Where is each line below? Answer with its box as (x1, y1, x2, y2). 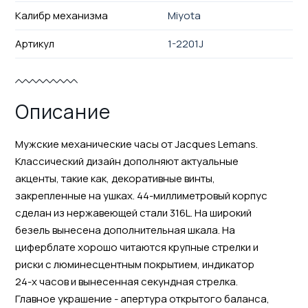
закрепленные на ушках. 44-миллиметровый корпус (14, 188, 267, 203)
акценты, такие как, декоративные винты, (14, 170, 215, 186)
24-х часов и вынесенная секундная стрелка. (14, 274, 238, 289)
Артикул (14, 36, 54, 51)
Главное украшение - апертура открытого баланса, (14, 291, 269, 306)
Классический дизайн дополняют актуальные (14, 153, 239, 168)
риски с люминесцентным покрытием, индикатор (14, 256, 254, 272)
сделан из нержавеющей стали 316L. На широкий (14, 205, 252, 220)
